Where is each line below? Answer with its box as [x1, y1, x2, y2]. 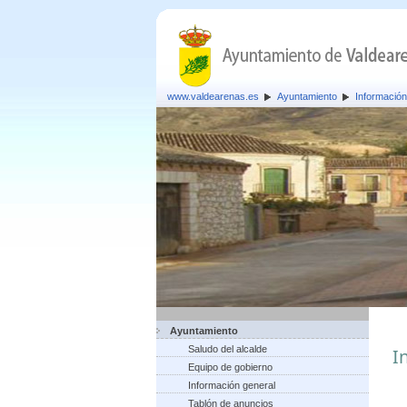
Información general [188, 380, 275, 391]
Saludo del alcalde [188, 343, 267, 354]
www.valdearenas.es [167, 91, 259, 102]
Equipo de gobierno [188, 362, 273, 372]
